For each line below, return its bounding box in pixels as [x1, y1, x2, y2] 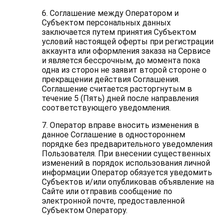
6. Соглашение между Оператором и [41, 8, 179, 18]
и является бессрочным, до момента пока [41, 56, 200, 65]
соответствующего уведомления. [41, 103, 171, 112]
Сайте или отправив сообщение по [41, 187, 172, 196]
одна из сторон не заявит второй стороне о [41, 65, 207, 75]
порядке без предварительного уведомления [41, 139, 213, 149]
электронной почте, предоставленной [41, 196, 185, 206]
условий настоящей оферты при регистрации [41, 37, 214, 46]
